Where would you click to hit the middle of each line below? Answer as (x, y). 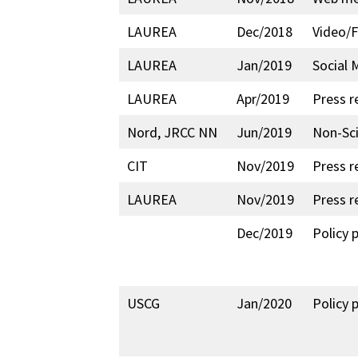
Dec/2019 (265, 233)
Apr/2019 (263, 99)
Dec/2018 (265, 32)
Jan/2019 (265, 65)
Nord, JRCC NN (173, 132)
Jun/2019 (265, 132)
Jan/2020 (265, 303)
